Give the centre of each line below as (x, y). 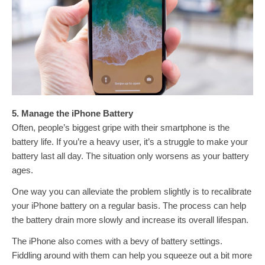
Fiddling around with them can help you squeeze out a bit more (132, 255)
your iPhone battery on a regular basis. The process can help (129, 205)
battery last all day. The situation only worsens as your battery (130, 156)
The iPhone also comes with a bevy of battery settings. (117, 241)
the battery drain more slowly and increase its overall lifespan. (130, 219)
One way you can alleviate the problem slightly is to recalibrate (132, 191)
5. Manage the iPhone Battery (72, 113)
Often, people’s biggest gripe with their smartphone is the (121, 127)
